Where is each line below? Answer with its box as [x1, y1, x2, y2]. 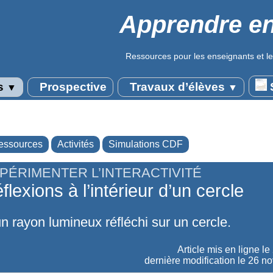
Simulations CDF [108, 139, 183, 149]
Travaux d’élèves [126, 80, 228, 93]
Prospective [36, 80, 107, 93]
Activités [57, 139, 94, 149]
